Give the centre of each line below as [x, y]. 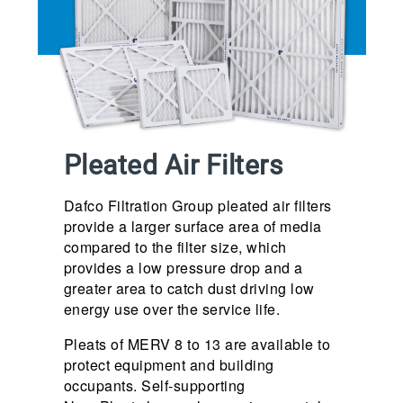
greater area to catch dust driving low [189, 289]
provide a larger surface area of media [193, 227]
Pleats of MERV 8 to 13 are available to [197, 345]
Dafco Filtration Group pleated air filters [197, 206]
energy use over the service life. [174, 309]
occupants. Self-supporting [154, 386]
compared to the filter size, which [175, 247]
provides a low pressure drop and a [183, 268]
